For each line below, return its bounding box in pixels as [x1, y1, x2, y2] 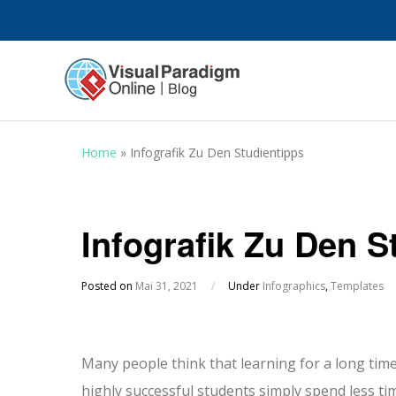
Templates [331, 278, 384, 293]
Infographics [263, 278, 325, 293]
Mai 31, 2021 [135, 278, 198, 293]
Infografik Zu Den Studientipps [130, 144, 304, 161]
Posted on [81, 278, 135, 293]
